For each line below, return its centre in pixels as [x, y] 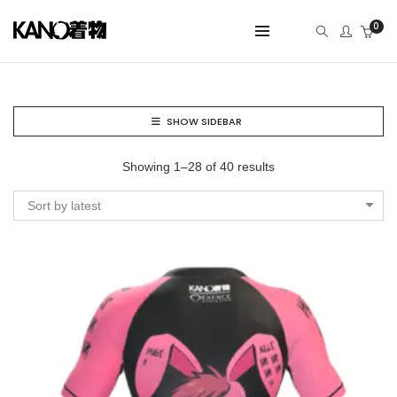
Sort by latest [64, 206]
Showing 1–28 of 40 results [198, 167]
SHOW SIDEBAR [204, 121]
